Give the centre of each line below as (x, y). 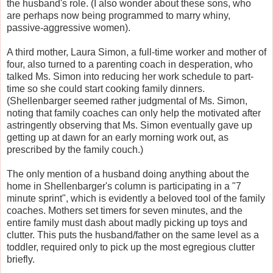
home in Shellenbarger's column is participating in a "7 (124, 186)
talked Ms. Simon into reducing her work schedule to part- (130, 76)
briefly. (21, 259)
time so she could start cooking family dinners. (106, 88)
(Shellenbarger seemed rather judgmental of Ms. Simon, (127, 101)
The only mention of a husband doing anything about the (128, 174)
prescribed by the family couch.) (75, 149)
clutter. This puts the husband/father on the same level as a (133, 235)
